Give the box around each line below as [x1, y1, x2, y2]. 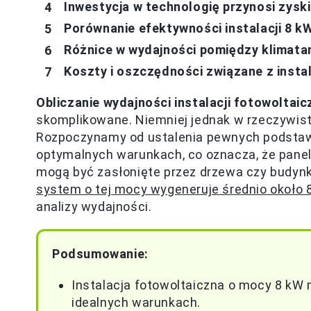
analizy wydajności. [36, 199, 152, 214]
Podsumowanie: [52, 246, 149, 261]
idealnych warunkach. [72, 295, 201, 310]
